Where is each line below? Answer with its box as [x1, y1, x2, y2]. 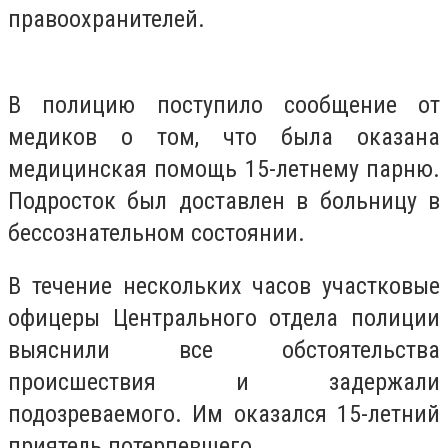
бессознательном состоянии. [8, 218, 305, 247]
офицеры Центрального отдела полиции [8, 304, 440, 333]
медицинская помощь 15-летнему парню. [8, 154, 440, 183]
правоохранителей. [8, 5, 205, 33]
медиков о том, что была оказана [8, 122, 440, 151]
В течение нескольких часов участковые [8, 272, 440, 301]
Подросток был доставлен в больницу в [8, 186, 440, 215]
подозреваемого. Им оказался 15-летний [8, 400, 440, 429]
